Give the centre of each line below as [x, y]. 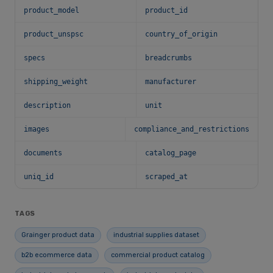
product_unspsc [54, 34]
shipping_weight [56, 82]
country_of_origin [181, 34]
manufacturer [171, 82]
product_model [51, 10]
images [37, 129]
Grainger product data [58, 235]
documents [43, 153]
